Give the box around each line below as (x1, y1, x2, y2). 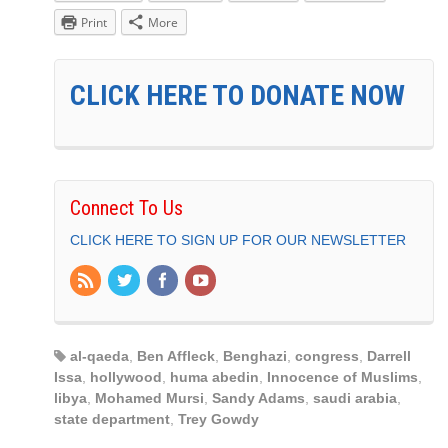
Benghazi (223, 347, 287, 364)
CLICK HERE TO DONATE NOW (70, 79, 405, 113)
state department (54, 410, 170, 427)
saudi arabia (313, 389, 397, 406)
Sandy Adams (212, 389, 305, 406)
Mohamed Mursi (95, 389, 204, 406)
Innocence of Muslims (267, 368, 418, 385)
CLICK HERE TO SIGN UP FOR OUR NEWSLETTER (70, 232, 406, 249)
